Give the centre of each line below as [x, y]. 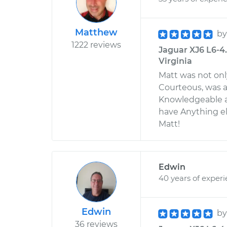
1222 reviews [96, 45]
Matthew [96, 32]
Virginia [175, 61]
